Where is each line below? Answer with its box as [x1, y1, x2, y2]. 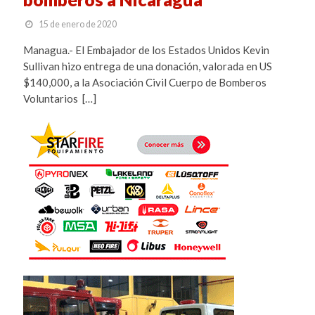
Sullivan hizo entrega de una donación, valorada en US [22, 60, 272, 73]
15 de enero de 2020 [38, 19, 117, 30]
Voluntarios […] [22, 92, 96, 105]
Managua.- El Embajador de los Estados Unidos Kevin [22, 44, 269, 57]
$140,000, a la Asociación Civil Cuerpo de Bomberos [22, 76, 266, 89]
